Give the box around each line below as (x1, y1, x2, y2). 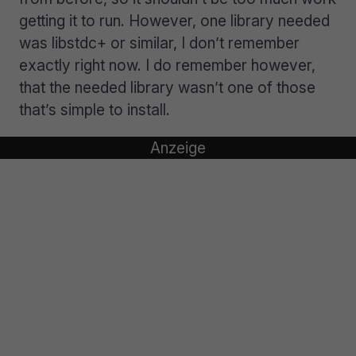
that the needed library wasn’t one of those (19, 78, 315, 98)
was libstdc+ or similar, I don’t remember (19, 33, 300, 53)
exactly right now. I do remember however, (19, 56, 315, 75)
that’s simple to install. (19, 100, 170, 120)
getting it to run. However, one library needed (19, 11, 330, 31)
